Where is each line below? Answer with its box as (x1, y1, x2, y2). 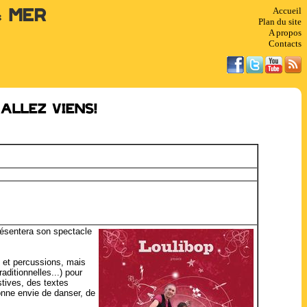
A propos (269, 27, 302, 38)
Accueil (273, 5, 302, 16)
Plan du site (258, 16, 302, 27)
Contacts (269, 38, 302, 49)
